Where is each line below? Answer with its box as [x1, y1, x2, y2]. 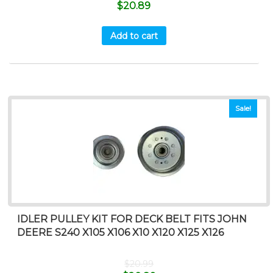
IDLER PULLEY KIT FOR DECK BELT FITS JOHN [17, 213, 247, 225]
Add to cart [110, 30, 158, 41]
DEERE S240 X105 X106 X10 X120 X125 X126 [17, 227, 224, 239]
